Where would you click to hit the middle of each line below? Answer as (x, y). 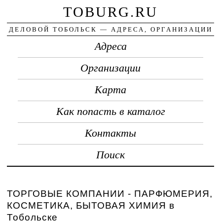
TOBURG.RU (110, 12)
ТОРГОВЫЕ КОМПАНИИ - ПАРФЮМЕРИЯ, (110, 193)
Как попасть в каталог (110, 111)
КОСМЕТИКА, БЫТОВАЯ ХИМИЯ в (91, 205)
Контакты (110, 133)
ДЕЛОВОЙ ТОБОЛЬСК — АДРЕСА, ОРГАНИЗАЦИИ (110, 29)
